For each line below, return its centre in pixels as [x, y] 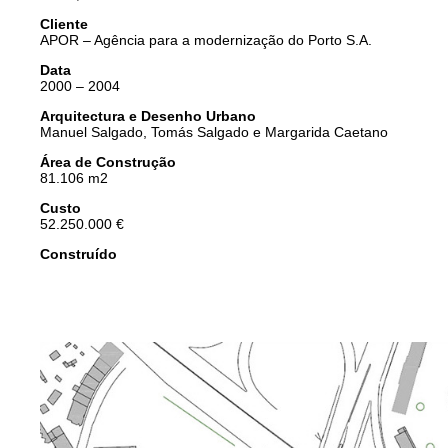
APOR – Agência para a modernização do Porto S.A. [206, 39]
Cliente [64, 23]
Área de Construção [108, 161]
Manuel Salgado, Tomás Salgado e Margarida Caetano [214, 131]
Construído [78, 253]
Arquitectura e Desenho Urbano [148, 115]
